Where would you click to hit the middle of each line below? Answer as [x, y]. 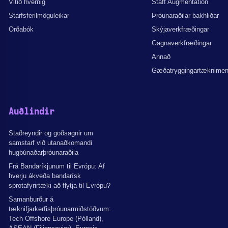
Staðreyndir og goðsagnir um [51, 133]
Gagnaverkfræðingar [182, 43]
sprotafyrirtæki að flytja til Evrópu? [60, 185]
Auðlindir [32, 112]
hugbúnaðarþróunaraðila [44, 152]
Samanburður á [31, 199]
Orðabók [21, 29]
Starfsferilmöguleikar [39, 15]
